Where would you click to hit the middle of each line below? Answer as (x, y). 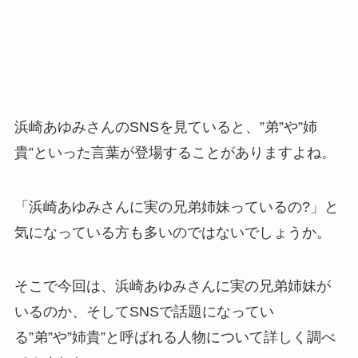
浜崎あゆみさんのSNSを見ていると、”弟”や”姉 (165, 127)
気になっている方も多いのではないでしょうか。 (172, 232)
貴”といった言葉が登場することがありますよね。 (175, 152)
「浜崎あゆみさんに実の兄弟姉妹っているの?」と (176, 207)
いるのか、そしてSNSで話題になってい (144, 312)
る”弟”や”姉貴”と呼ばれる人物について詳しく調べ (175, 338)
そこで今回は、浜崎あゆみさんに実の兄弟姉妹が (172, 286)
